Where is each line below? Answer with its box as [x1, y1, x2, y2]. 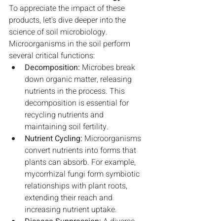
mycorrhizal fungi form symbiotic [25, 168, 142, 181]
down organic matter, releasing [25, 74, 134, 86]
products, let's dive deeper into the [9, 14, 128, 27]
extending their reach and [25, 192, 114, 204]
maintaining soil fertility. [25, 121, 109, 133]
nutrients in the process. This [25, 85, 127, 98]
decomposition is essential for [25, 97, 131, 110]
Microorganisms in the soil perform [9, 38, 132, 50]
